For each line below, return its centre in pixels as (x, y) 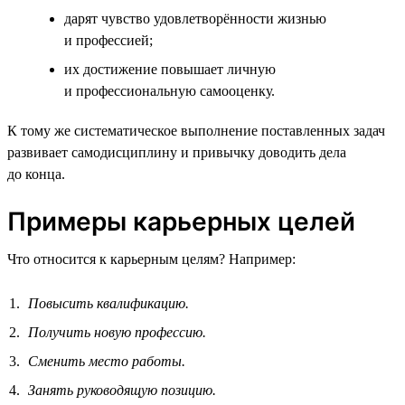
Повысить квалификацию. (108, 303)
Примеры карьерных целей (181, 221)
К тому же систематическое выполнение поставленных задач (196, 130)
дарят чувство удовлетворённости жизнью (195, 18)
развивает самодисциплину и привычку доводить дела (177, 152)
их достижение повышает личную (170, 69)
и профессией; (108, 40)
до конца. (36, 174)
